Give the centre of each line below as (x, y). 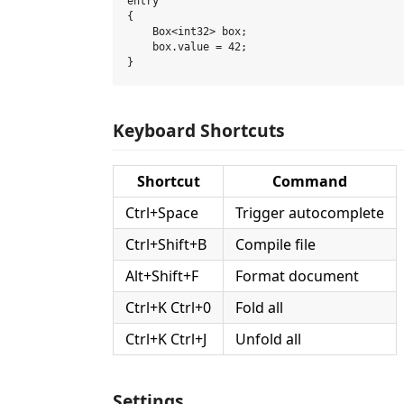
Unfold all (268, 339)
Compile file (275, 244)
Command (310, 181)
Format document (297, 276)
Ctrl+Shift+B (166, 244)
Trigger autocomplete (310, 213)
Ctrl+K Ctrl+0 (168, 308)
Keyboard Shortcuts (199, 130)
